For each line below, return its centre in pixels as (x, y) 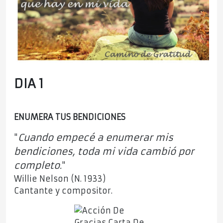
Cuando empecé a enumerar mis (96, 138)
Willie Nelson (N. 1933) (60, 179)
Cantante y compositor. (64, 191)
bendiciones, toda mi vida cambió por (104, 152)
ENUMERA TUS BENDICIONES (70, 117)
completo (37, 166)
